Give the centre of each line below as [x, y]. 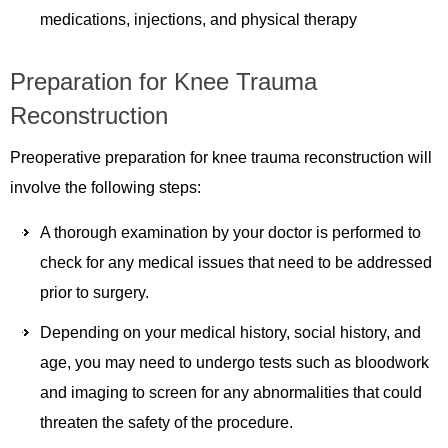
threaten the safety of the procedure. [166, 422]
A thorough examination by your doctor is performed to [230, 232]
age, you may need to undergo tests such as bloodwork [234, 362]
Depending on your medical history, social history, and [230, 332]
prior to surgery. [94, 292]
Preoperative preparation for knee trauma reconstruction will [221, 157]
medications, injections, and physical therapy [198, 19]
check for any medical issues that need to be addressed [236, 262]
